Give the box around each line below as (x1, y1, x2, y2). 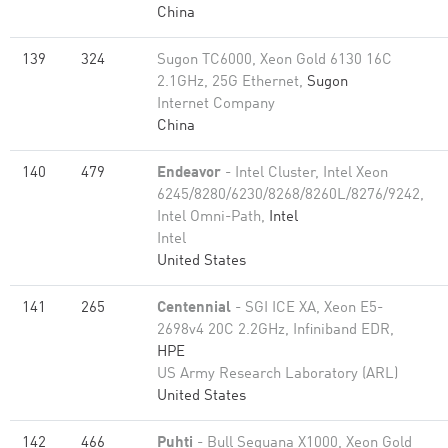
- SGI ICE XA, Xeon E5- (231, 301, 383, 316)
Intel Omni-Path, (157, 210, 269, 225)
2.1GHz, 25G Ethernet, (157, 75, 307, 90)
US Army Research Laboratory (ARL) (157, 367, 398, 382)
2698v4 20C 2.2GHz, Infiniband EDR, (157, 323, 394, 338)
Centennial (157, 301, 231, 316)
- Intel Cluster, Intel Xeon (221, 166, 388, 181)
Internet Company (157, 97, 275, 112)
